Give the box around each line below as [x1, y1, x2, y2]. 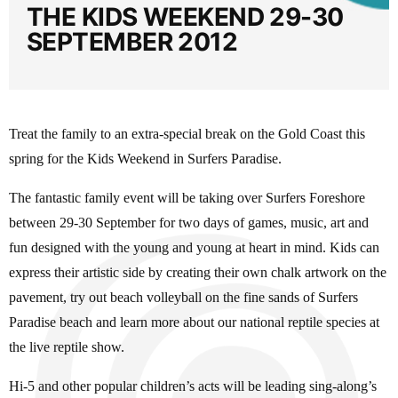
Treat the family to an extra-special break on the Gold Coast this [9, 124, 365, 143]
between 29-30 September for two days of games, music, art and [9, 213, 369, 232]
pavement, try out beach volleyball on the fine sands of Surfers [9, 288, 358, 306]
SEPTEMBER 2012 [27, 26, 238, 57]
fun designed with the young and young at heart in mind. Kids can [9, 238, 379, 257]
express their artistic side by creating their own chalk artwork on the [9, 263, 386, 282]
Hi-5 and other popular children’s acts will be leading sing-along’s [9, 377, 377, 395]
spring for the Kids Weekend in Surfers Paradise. [9, 149, 282, 168]
